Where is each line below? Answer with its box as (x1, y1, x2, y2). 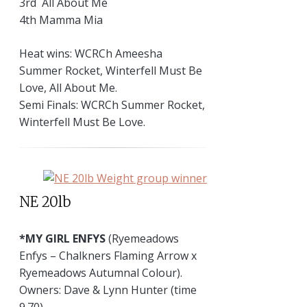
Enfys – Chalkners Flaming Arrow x (19, 247, 197, 263)
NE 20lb (19, 193, 71, 211)
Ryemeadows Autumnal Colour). (19, 265, 182, 280)
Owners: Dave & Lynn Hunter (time (19, 282, 197, 297)
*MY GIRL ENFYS (19, 230, 106, 246)
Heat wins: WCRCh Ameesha (19, 46, 162, 62)
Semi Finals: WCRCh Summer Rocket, (19, 97, 205, 113)
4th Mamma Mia (19, 12, 103, 28)
